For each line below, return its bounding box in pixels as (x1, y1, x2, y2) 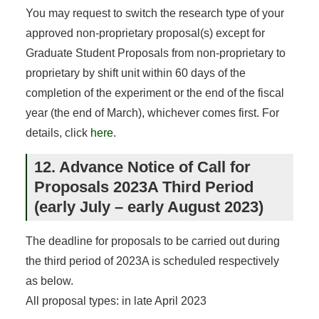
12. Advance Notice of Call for (33, 157, 251, 176)
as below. (25, 274, 73, 287)
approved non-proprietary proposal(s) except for (25, 26, 265, 39)
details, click (25, 126, 90, 139)
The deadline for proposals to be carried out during (25, 234, 280, 247)
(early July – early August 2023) (33, 197, 263, 216)
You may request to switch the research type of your (25, 6, 284, 19)
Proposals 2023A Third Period (33, 177, 253, 196)
